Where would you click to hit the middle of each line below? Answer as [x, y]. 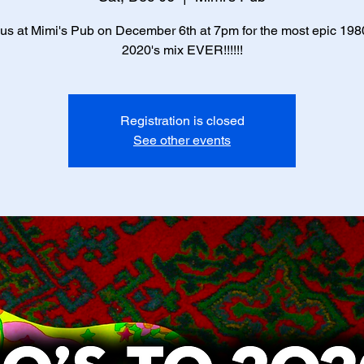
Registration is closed [182, 121]
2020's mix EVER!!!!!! [182, 50]
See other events [182, 140]
